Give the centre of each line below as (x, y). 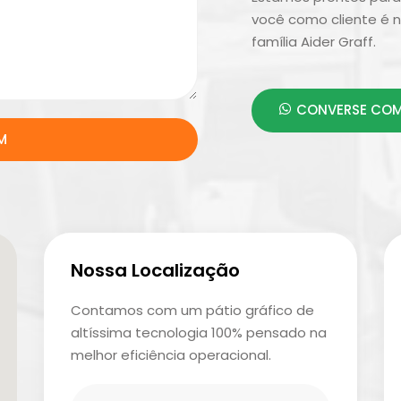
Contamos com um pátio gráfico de (192, 311)
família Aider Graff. (314, 41)
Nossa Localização (155, 271)
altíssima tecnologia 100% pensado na (198, 333)
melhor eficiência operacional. (171, 355)
